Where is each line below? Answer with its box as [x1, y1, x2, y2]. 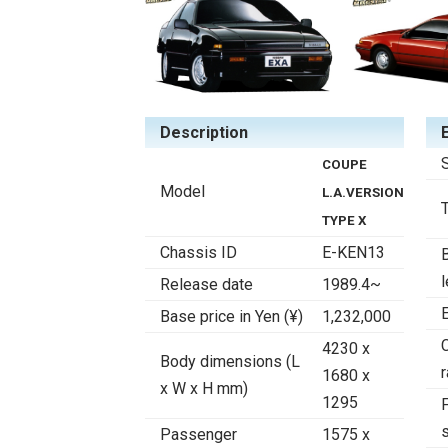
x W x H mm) [160, 379, 248, 399]
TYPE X [322, 213, 366, 229]
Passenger [160, 425, 237, 445]
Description [160, 123, 248, 143]
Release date [160, 275, 253, 295]
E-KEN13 [322, 243, 385, 263]
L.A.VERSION [322, 185, 404, 201]
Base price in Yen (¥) [160, 307, 303, 327]
